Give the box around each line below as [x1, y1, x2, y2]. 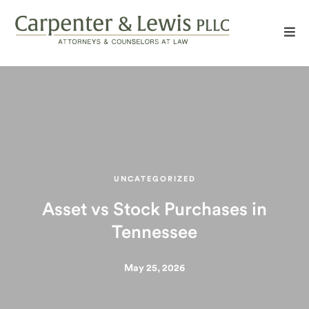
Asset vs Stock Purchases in [42, 201, 267, 219]
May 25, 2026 [124, 263, 185, 273]
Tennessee [112, 223, 197, 241]
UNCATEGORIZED [113, 175, 196, 183]
